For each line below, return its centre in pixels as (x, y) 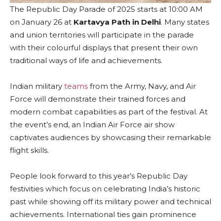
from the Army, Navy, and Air (143, 86)
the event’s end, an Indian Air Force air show (92, 124)
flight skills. (29, 150)
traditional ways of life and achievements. (86, 60)
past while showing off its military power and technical (110, 201)
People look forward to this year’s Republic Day (99, 176)
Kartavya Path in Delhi (117, 22)
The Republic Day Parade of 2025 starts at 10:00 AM (106, 9)
